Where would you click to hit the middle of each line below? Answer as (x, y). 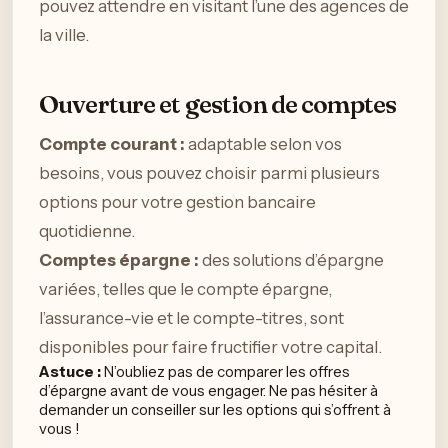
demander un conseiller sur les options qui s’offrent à (215, 409)
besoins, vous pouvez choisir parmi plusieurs (209, 172)
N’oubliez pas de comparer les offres (225, 371)
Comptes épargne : (119, 259)
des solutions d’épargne (291, 259)
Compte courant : (112, 143)
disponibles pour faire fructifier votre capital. (210, 346)
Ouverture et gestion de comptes (218, 104)
